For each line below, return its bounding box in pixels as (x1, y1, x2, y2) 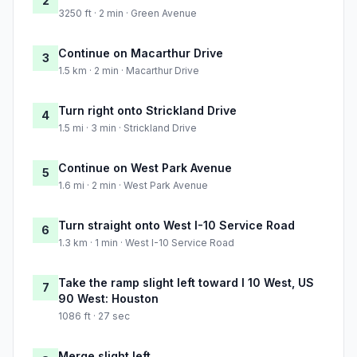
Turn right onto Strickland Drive (58, 104, 237, 118)
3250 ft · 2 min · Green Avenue (58, 7, 197, 20)
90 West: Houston (58, 292, 159, 306)
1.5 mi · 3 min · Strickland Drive (58, 122, 197, 135)
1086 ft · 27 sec (58, 310, 130, 323)
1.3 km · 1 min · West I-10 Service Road (58, 237, 234, 249)
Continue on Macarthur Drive (58, 46, 223, 61)
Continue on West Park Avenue (58, 161, 232, 175)
